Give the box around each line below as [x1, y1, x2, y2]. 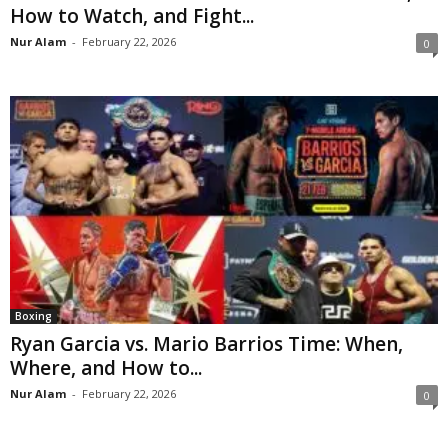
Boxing [15, 309, 52, 324]
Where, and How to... [10, 355, 202, 382]
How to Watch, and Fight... [10, 2, 254, 29]
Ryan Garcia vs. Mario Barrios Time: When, [10, 331, 403, 358]
